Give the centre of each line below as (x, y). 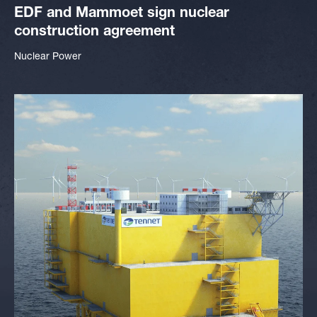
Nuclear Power (48, 57)
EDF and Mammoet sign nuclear (122, 14)
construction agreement (94, 33)
